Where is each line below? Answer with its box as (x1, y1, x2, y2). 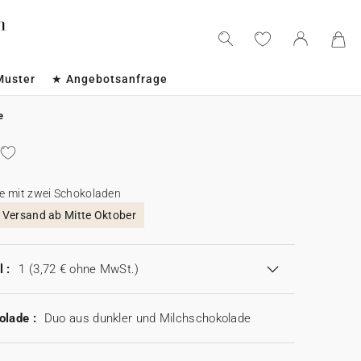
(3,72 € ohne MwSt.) (28, 262, 139, 276)
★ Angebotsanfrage (51, 73, 168, 85)
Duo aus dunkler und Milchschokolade (44, 311, 251, 326)
